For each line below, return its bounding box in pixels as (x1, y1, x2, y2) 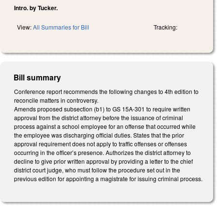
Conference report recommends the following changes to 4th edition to (14, 87, 199, 95)
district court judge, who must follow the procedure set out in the (14, 165, 180, 174)
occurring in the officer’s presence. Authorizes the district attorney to (14, 148, 191, 156)
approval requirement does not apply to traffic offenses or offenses (14, 139, 187, 148)
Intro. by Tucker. (14, 3, 58, 12)
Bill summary (14, 71, 62, 83)
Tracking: (154, 22, 177, 31)
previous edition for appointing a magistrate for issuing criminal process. (14, 174, 202, 183)
